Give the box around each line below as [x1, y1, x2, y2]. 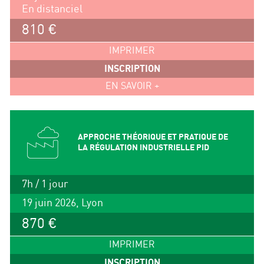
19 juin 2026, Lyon [21, 197, 103, 209]
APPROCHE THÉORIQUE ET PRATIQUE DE [77, 133, 228, 142]
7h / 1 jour [21, 179, 68, 190]
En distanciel [21, 4, 82, 15]
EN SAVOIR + [105, 81, 159, 92]
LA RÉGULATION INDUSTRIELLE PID [77, 143, 209, 153]
